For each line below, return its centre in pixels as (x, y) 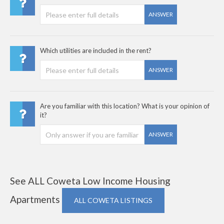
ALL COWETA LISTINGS (113, 200)
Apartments (36, 199)
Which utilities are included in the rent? (96, 50)
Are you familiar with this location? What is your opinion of (125, 106)
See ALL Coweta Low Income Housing (90, 181)
